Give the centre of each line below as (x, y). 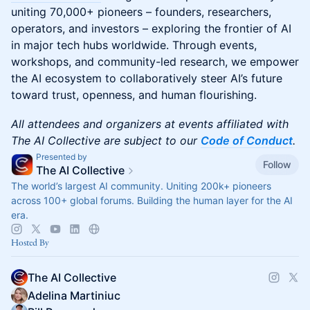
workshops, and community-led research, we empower (155, 61)
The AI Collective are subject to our (106, 140)
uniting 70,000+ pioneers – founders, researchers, (141, 11)
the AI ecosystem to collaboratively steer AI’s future (147, 78)
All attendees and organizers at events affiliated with (150, 124)
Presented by (62, 156)
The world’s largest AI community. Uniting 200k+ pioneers (141, 185)
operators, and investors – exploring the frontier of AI (151, 28)
